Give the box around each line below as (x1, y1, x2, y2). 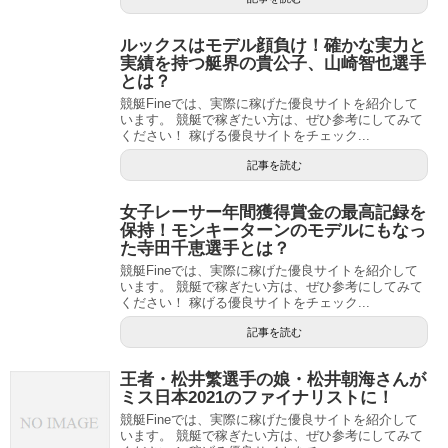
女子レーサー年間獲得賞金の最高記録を (120, 203, 426, 222)
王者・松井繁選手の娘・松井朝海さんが (120, 370, 426, 389)
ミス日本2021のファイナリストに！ (120, 388, 394, 407)
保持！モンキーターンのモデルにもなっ (120, 221, 426, 240)
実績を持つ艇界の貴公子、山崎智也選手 (120, 54, 426, 73)
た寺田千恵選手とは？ (120, 239, 290, 258)
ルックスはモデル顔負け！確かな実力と (120, 36, 426, 55)
